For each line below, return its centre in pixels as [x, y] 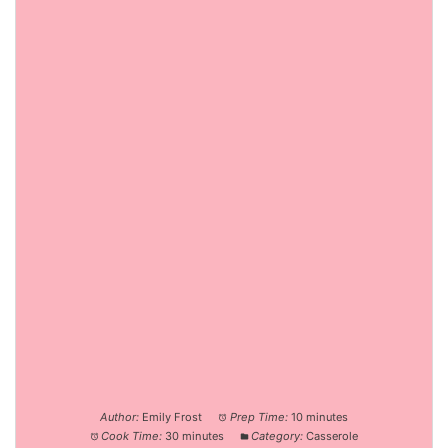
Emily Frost [172, 417]
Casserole [332, 436]
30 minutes [194, 436]
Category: [277, 436]
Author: [120, 417]
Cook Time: [131, 436]
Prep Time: [258, 417]
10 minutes [319, 417]
